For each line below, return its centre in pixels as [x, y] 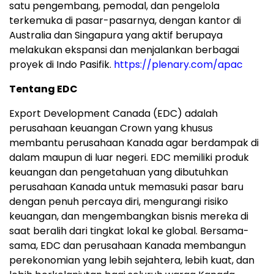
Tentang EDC [43, 89]
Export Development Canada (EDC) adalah [113, 113]
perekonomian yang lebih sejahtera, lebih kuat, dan [132, 260]
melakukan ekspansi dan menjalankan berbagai [124, 50]
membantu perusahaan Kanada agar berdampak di [134, 143]
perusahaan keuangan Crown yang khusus [111, 128]
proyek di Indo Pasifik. [61, 65]
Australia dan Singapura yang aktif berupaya [116, 35]
